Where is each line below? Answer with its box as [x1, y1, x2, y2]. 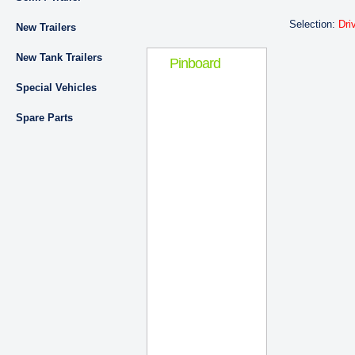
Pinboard [170, 55, 220, 71]
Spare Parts [16, 112, 73, 124]
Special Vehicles [16, 82, 97, 94]
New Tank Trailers [16, 52, 102, 63]
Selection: [289, 18, 338, 30]
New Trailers [16, 21, 76, 33]
